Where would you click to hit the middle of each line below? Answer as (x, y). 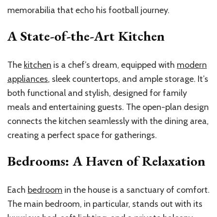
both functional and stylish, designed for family (97, 93)
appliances (28, 79)
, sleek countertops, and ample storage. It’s (128, 79)
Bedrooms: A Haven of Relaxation (106, 161)
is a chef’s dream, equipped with (114, 65)
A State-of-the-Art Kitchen (86, 36)
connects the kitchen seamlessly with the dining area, (108, 121)
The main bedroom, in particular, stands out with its (105, 204)
